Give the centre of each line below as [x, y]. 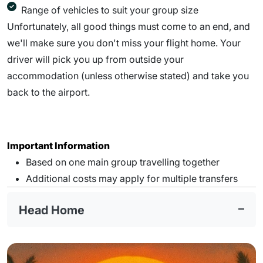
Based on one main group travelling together [123, 162]
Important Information [58, 145]
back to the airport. [50, 92]
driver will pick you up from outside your [95, 59]
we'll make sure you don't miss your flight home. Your [124, 43]
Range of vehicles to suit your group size [110, 10]
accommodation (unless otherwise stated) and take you [128, 75]
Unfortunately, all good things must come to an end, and [129, 26]
